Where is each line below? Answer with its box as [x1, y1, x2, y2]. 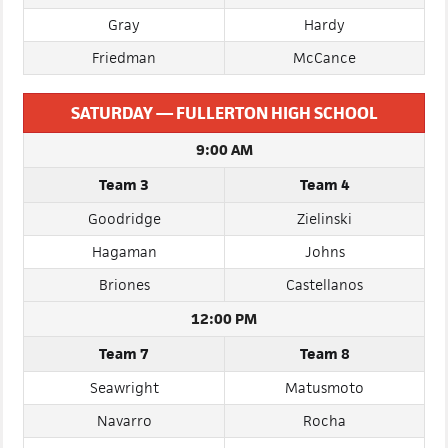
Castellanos [286, 315, 363, 334]
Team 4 [299, 215, 350, 234]
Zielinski [297, 249, 352, 268]
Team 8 [299, 384, 350, 403]
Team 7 [99, 384, 149, 403]
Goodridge [87, 249, 161, 268]
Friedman [92, 88, 156, 107]
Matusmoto [285, 418, 364, 437]
